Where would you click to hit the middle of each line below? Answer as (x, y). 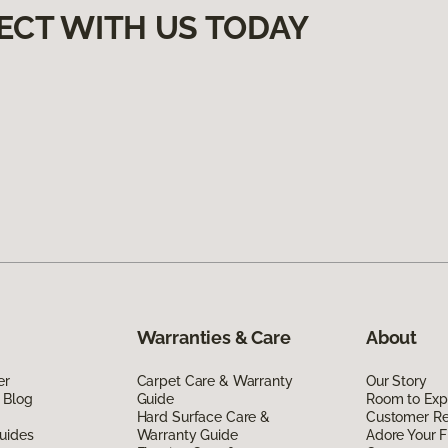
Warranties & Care (213, 337)
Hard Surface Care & (203, 416)
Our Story (396, 380)
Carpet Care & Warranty (214, 380)
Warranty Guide (187, 434)
